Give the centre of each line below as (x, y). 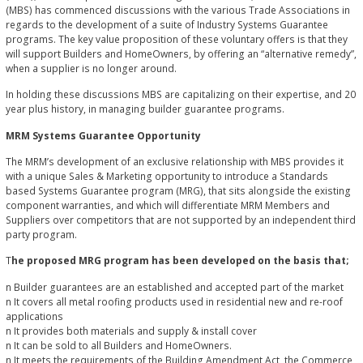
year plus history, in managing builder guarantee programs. (145, 109)
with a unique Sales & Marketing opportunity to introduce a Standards (167, 176)
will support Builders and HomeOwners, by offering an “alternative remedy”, (181, 53)
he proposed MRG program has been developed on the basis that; (180, 261)
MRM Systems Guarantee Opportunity (103, 135)
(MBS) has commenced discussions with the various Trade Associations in (178, 10)
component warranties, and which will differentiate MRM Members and (168, 205)
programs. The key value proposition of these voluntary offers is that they (177, 39)
